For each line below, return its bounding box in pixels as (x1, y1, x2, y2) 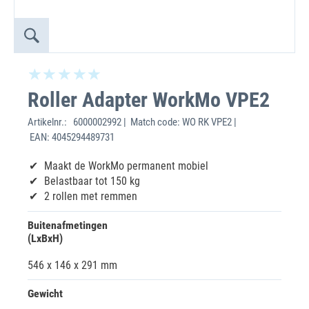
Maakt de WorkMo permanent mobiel (44, 159, 208, 172)
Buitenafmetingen (28, 219, 108, 232)
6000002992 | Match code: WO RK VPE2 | (71, 116, 237, 128)
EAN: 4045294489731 (28, 131, 114, 143)
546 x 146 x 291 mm (28, 259, 117, 272)
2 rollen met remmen (44, 190, 137, 203)
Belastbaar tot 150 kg (44, 175, 140, 188)
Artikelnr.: (28, 116, 71, 128)
